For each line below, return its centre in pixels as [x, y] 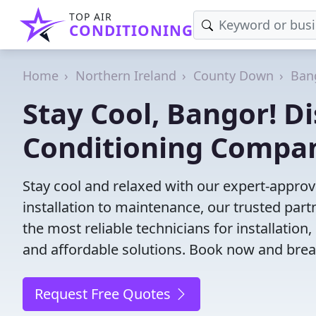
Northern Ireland [126, 75]
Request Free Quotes [104, 294]
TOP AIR [91, 17]
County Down [233, 75]
